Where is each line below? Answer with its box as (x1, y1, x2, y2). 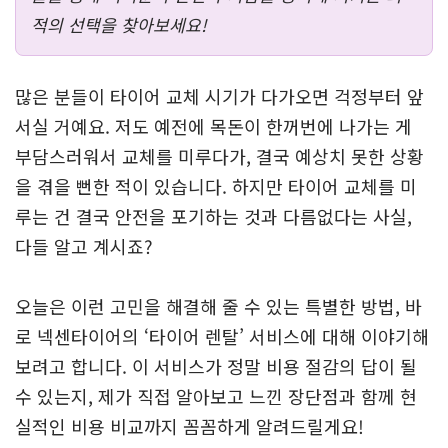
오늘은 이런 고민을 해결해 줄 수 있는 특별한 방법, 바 (15, 293, 422, 319)
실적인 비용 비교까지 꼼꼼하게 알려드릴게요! (15, 413, 364, 439)
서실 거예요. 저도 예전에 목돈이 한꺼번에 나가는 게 (15, 113, 412, 139)
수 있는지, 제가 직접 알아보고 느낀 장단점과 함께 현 (15, 383, 417, 409)
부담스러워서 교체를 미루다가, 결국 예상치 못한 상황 (15, 143, 424, 169)
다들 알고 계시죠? (15, 233, 153, 259)
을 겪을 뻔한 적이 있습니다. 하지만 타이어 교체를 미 (15, 173, 417, 199)
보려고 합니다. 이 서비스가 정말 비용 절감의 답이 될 (15, 353, 417, 379)
